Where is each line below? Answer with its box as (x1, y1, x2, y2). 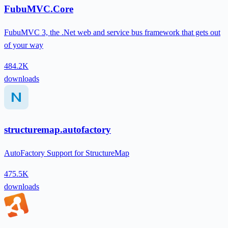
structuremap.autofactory (4, 124, 111, 135)
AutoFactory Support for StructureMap (4, 149, 129, 157)
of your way (4, 40, 43, 49)
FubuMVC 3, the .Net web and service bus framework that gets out (4, 27, 220, 37)
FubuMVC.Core (4, 3, 73, 14)
